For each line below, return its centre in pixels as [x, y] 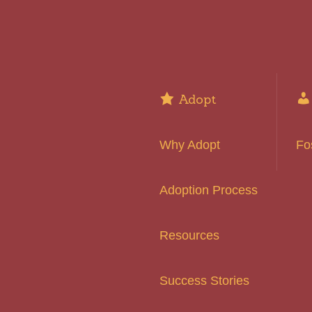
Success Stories [204, 281]
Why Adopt [190, 145]
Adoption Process [209, 190]
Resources [189, 236]
